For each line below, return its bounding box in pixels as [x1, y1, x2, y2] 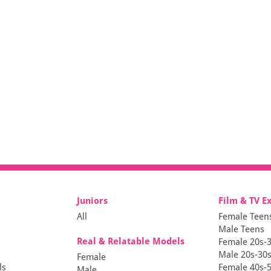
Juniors [77, 195, 108, 207]
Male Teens [218, 224, 264, 235]
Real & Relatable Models [77, 236, 185, 247]
